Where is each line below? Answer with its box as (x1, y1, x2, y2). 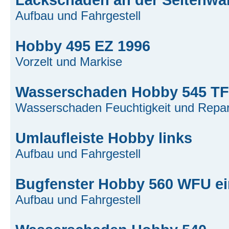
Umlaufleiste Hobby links (15, 129, 192, 146)
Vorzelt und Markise (15, 54, 122, 68)
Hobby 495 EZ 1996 (15, 37, 150, 54)
